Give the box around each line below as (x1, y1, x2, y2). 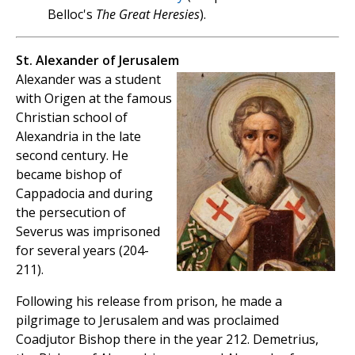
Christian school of (16, 109, 128, 127)
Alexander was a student (16, 71, 161, 89)
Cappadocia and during (16, 185, 153, 203)
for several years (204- (16, 242, 149, 260)
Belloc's (48, 6, 96, 24)
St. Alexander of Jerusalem (16, 52, 179, 70)
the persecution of (16, 204, 126, 222)
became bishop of (16, 166, 122, 184)
